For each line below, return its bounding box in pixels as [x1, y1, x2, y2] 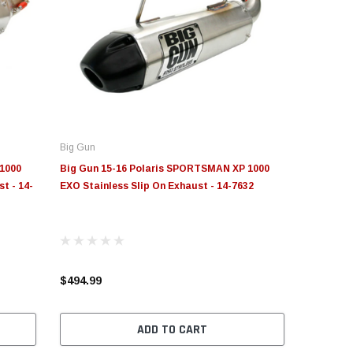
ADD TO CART [136, 321, 207, 339]
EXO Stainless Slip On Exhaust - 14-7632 [59, 180, 254, 192]
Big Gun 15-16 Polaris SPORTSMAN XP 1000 [59, 163, 269, 175]
